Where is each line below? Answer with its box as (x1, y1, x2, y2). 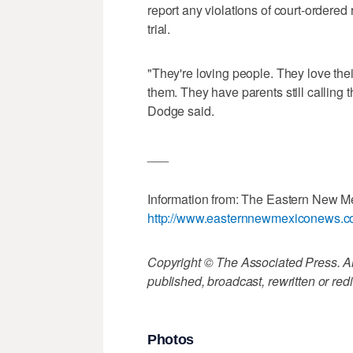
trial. (147, 20, 171, 39)
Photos (147, 331, 194, 347)
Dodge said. (147, 102, 214, 121)
